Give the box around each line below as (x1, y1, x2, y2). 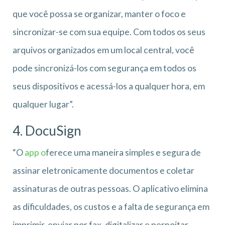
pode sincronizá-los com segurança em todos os (13, 62, 196, 73)
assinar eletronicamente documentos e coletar (13, 165, 194, 176)
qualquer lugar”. (13, 98, 74, 109)
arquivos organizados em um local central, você (13, 44, 194, 55)
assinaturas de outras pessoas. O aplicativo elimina (13, 183, 208, 194)
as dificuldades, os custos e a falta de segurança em (13, 201, 209, 212)
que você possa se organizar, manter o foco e (13, 8, 186, 19)
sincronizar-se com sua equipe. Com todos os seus (13, 26, 205, 37)
